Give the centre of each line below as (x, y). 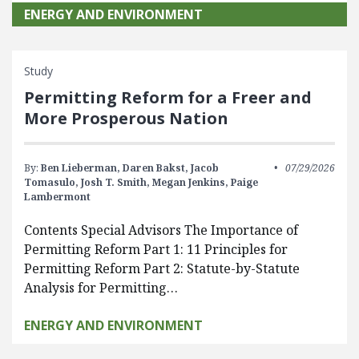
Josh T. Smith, (115, 182)
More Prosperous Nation (126, 118)
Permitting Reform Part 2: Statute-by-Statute (162, 268)
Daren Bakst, (155, 168)
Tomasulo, (51, 182)
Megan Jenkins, (190, 182)
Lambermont (57, 197)
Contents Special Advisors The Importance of (161, 230)
